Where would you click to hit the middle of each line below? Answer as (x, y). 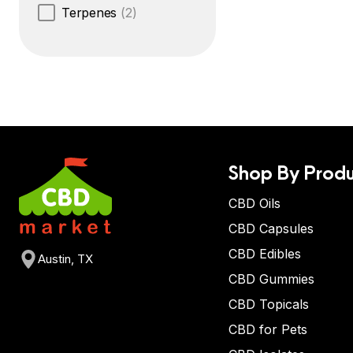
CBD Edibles (265, 254)
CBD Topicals (269, 304)
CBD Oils (255, 203)
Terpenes (89, 13)
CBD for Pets (268, 329)
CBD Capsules (271, 229)
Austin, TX (65, 259)
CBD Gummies (271, 279)
